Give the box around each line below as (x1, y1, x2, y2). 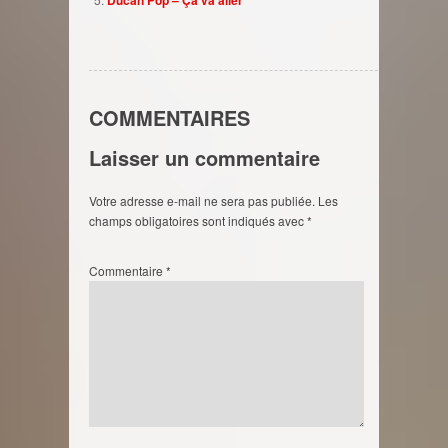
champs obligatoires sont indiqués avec (89, 211, 307, 229)
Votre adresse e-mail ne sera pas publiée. (89, 191, 315, 209)
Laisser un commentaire (89, 142, 320, 172)
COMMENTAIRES (89, 102, 250, 132)
